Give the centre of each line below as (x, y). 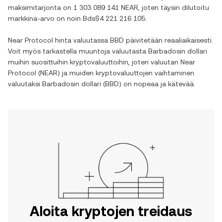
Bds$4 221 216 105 (114, 18)
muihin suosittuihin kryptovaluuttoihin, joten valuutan (94, 62)
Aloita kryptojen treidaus (111, 211)
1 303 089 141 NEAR (106, 7)
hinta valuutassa (82, 40)
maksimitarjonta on (41, 7)
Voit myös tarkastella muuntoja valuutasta (78, 51)
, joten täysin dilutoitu (174, 7)
